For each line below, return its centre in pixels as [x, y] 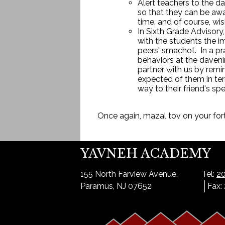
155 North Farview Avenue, [129, 174]
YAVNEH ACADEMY [146, 154]
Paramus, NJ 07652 [116, 186]
